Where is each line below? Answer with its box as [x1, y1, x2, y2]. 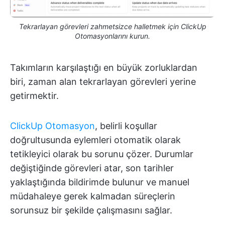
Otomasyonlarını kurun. [75, 31, 150, 40]
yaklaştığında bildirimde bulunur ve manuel [10, 176, 189, 187]
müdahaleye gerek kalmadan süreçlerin [10, 190, 175, 201]
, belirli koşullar [95, 120, 157, 131]
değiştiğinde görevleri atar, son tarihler [10, 162, 174, 173]
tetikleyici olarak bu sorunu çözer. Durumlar [10, 148, 193, 159]
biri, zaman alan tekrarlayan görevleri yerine [10, 76, 196, 87]
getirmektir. [10, 90, 59, 101]
